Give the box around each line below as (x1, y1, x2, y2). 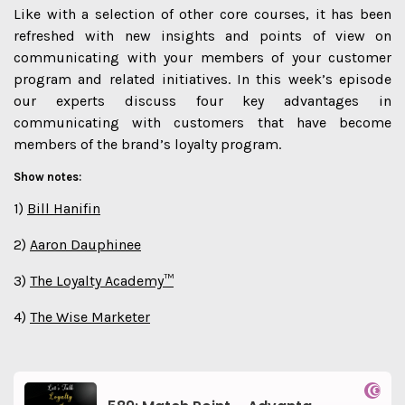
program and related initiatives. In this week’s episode (14, 71, 391, 88)
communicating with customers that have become (14, 114, 391, 131)
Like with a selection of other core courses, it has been (14, 5, 391, 23)
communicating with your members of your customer (14, 49, 391, 66)
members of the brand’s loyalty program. (14, 136, 281, 153)
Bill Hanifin (27, 200, 100, 217)
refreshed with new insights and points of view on (14, 27, 391, 44)
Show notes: (14, 170, 81, 184)
